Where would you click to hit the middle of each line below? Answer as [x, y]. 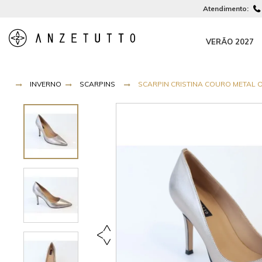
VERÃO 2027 [230, 42]
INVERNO [46, 84]
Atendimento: [227, 8]
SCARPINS [97, 84]
